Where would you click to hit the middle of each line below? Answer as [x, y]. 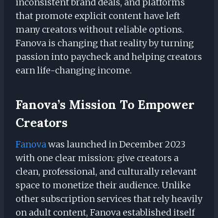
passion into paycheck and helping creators [109, 57]
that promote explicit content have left [98, 16]
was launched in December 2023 [117, 145]
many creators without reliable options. [100, 30]
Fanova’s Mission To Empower [105, 104]
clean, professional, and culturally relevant [106, 172]
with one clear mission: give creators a [97, 158]
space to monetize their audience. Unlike [103, 185]
